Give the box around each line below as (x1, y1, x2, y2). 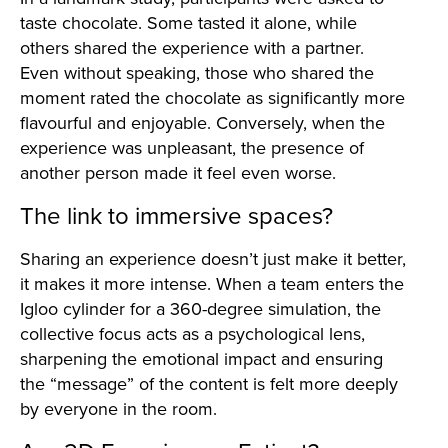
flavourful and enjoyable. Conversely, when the (20, 110, 385, 135)
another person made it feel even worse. (20, 160, 336, 185)
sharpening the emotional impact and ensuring (20, 346, 383, 371)
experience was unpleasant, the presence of (20, 135, 364, 160)
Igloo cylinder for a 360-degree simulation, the (20, 296, 381, 321)
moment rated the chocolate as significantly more (20, 85, 405, 110)
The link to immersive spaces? (20, 198, 333, 232)
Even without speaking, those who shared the (20, 60, 374, 85)
